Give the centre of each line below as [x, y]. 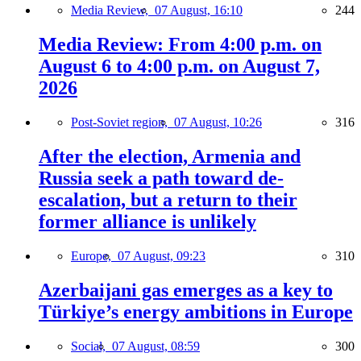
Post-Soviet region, [122, 122]
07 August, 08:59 [156, 346]
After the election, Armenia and [170, 157]
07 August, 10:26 [218, 122]
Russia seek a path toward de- [161, 178]
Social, [91, 346]
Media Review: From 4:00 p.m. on [180, 45]
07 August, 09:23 [162, 255]
